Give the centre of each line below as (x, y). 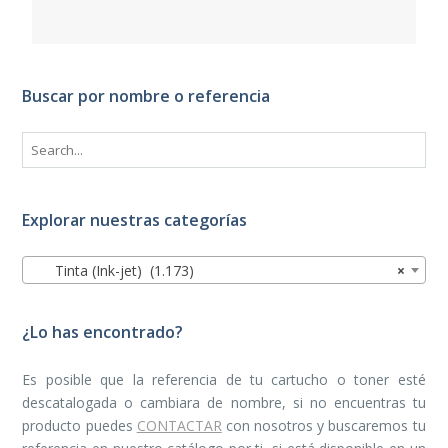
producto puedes (79, 425)
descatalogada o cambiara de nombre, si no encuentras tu (224, 402)
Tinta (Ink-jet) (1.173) (113, 270)
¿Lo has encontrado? (103, 331)
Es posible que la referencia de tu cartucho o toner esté (224, 379)
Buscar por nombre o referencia (146, 95)
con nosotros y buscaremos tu (323, 425)
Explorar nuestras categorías (135, 219)
